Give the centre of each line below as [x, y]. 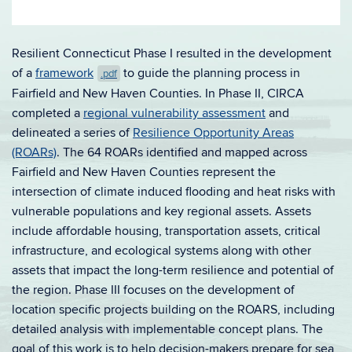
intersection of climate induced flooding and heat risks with [174, 191]
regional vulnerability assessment [174, 113]
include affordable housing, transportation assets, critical [166, 231]
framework [64, 73]
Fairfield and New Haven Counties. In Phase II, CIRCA [158, 93]
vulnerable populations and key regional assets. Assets [161, 211]
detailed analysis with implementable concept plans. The [167, 329]
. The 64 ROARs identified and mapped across [182, 152]
